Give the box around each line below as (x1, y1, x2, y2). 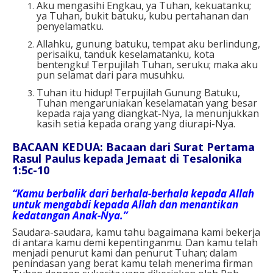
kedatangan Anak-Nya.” (12, 208, 127, 222)
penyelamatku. (37, 19, 104, 33)
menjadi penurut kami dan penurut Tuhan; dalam (12, 246, 237, 260)
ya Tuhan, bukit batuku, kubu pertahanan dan (37, 9, 249, 23)
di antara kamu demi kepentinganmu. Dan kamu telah (12, 235, 258, 249)
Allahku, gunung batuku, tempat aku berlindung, (37, 37, 260, 51)
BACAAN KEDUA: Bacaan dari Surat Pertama (12, 139, 255, 154)
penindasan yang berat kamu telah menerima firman (12, 256, 253, 270)
